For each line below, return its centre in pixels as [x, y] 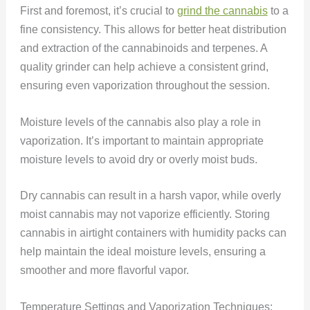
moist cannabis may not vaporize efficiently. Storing [145, 215]
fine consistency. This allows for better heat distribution [153, 29]
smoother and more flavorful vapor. [104, 271]
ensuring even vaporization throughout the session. [145, 85]
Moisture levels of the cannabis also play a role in [140, 122]
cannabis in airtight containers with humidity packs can [153, 233]
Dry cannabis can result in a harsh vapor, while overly [150, 196]
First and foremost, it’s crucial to [98, 10]
